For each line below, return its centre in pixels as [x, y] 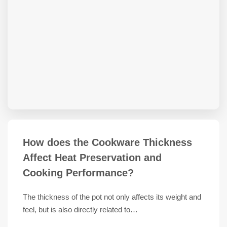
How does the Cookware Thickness [107, 142]
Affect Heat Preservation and [92, 158]
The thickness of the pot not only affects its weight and [112, 197]
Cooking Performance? [78, 173]
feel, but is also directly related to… [80, 210]
